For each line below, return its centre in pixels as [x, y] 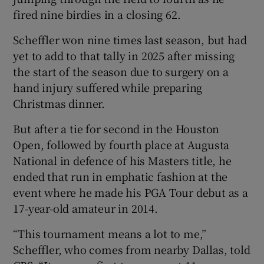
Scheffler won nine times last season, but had [130, 40]
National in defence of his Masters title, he [122, 161]
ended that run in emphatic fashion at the [121, 176]
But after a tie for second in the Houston [116, 129]
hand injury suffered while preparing [108, 88]
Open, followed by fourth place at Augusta [121, 145]
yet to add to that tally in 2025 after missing [124, 56]
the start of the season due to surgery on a [121, 72]
